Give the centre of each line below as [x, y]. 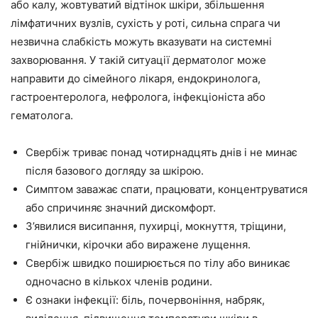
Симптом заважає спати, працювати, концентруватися [166, 189]
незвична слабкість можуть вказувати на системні [141, 42]
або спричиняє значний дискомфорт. [121, 208]
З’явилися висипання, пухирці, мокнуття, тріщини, [156, 226]
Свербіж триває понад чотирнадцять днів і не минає [161, 152]
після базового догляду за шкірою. [115, 171]
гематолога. [42, 115]
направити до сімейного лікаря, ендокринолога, [136, 78]
